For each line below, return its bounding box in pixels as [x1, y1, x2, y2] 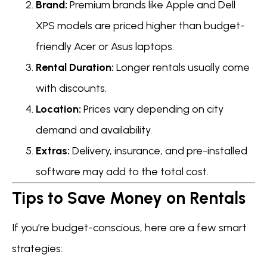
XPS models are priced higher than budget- [36, 18, 245, 32]
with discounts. [36, 81, 107, 95]
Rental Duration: [36, 60, 114, 74]
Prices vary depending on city [81, 102, 223, 116]
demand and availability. [36, 123, 152, 136]
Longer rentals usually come [114, 60, 250, 74]
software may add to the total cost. [36, 164, 209, 178]
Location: [36, 102, 81, 116]
